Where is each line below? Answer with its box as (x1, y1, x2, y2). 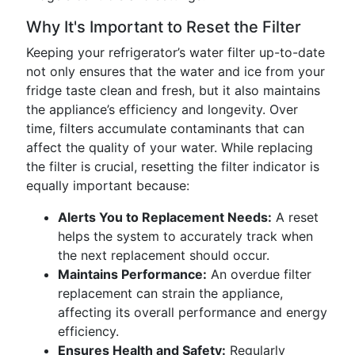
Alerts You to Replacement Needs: (58, 209, 272, 225)
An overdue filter (207, 266, 311, 282)
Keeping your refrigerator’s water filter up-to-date (26, 44, 325, 60)
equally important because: (26, 177, 189, 193)
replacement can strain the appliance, (58, 285, 283, 301)
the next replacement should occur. (58, 247, 269, 263)
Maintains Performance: (58, 266, 207, 282)
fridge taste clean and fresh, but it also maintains (26, 82, 320, 98)
